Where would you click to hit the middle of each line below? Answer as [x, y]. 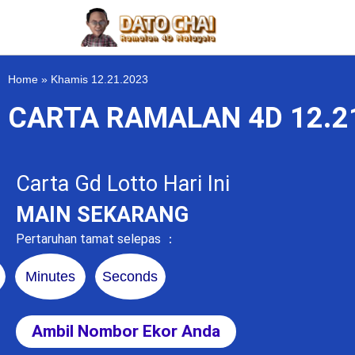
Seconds [130, 276]
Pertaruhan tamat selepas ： [96, 239]
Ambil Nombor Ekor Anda [126, 331]
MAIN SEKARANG [102, 214]
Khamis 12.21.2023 [99, 79]
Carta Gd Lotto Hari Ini [123, 184]
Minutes [51, 276]
